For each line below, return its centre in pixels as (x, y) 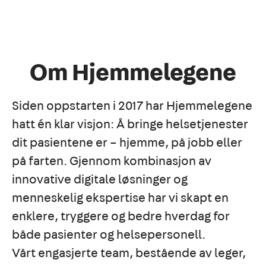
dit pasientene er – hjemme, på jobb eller (127, 143)
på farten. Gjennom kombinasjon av (112, 161)
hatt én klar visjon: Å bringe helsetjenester (130, 124)
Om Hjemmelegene (133, 73)
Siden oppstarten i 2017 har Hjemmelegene (132, 106)
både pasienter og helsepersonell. (109, 235)
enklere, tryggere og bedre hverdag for (121, 216)
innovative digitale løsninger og (100, 180)
